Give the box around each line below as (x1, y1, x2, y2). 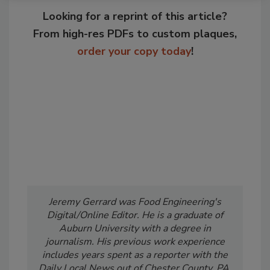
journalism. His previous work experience (45, 235, 225, 248)
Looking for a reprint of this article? (43, 9, 227, 24)
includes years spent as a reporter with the (42, 248, 228, 262)
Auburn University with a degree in (59, 222, 211, 235)
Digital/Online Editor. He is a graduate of (47, 209, 223, 222)
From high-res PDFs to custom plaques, (33, 27, 237, 41)
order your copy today (77, 44, 191, 58)
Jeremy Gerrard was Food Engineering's (49, 195, 221, 209)
